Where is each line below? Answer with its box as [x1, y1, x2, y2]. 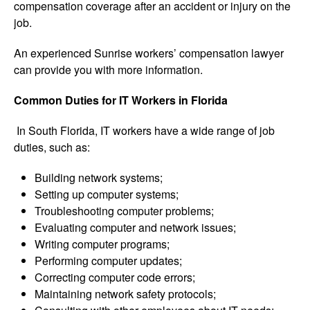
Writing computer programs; [35, 235, 170, 252]
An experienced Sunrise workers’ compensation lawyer [14, 44, 284, 61]
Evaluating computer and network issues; [35, 219, 236, 235]
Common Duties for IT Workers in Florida [14, 91, 228, 108]
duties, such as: [14, 138, 90, 155]
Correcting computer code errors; [35, 268, 195, 285]
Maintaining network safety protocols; [35, 285, 216, 302]
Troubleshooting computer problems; [35, 202, 214, 219]
